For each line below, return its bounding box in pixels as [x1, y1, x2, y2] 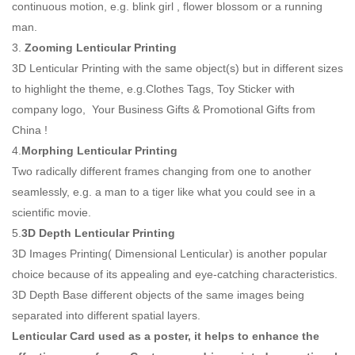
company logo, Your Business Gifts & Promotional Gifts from [12, 103, 315, 116]
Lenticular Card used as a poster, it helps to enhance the [12, 330, 319, 343]
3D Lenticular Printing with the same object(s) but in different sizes [12, 62, 343, 75]
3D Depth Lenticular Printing [21, 227, 175, 240]
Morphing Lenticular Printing [21, 144, 177, 158]
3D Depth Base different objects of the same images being [12, 288, 304, 302]
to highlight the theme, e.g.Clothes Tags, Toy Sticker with [12, 82, 295, 96]
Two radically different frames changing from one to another [12, 165, 311, 178]
